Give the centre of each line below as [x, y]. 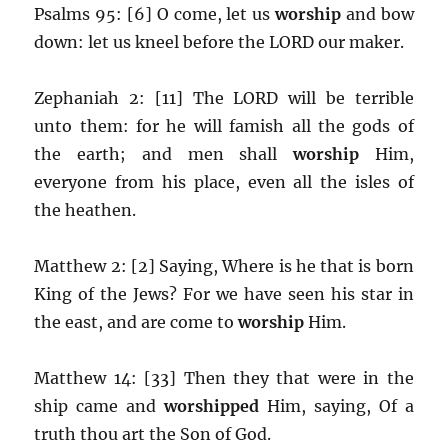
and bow [379, 13]
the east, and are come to [134, 321]
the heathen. [85, 209]
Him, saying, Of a [340, 405]
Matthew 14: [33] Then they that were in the [224, 377]
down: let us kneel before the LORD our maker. [219, 41]
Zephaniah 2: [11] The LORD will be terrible [224, 97]
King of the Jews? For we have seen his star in [224, 293]
